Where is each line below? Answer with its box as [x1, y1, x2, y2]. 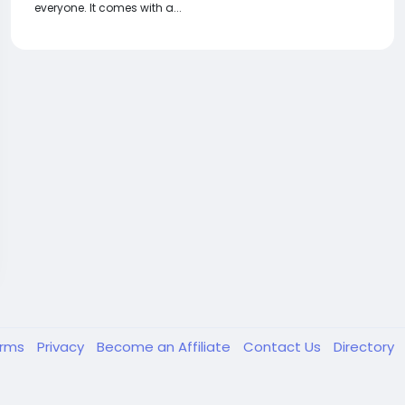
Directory [334, 337, 394, 356]
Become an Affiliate [97, 337, 234, 356]
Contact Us [243, 337, 325, 356]
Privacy [37, 337, 88, 356]
